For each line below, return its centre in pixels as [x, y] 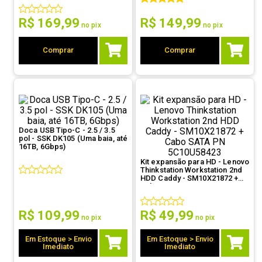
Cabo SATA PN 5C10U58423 [189, 186]
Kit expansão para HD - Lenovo [195, 161]
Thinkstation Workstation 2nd [191, 170]
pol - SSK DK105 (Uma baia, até [73, 138]
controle [145, 13]
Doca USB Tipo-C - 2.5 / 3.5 [67, 130]
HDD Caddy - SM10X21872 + [189, 178]
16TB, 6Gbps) [42, 146]
